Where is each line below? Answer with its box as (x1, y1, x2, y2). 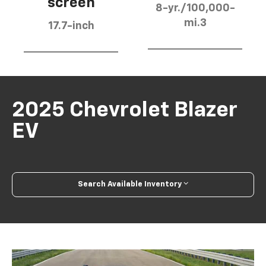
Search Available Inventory (78, 180, 182, 189)
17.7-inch (47, 20, 94, 31)
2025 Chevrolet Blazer (12, 100, 238, 121)
